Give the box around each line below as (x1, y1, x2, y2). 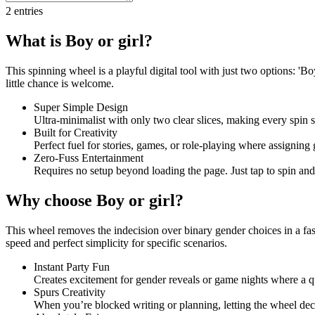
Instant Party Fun (34, 260, 110, 273)
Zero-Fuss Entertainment (34, 151, 143, 164)
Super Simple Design (34, 101, 128, 113)
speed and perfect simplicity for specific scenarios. (6, 236, 227, 249)
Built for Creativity (34, 126, 117, 139)
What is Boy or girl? (6, 31, 153, 50)
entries (11, 4, 43, 17)
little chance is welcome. (6, 77, 114, 89)
